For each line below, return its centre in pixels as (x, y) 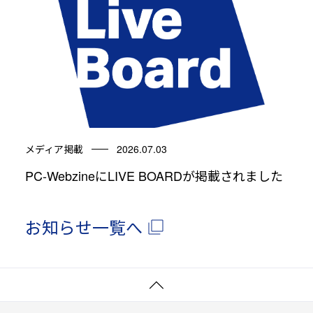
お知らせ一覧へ (83, 227)
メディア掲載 (54, 149)
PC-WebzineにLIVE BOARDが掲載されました (154, 176)
